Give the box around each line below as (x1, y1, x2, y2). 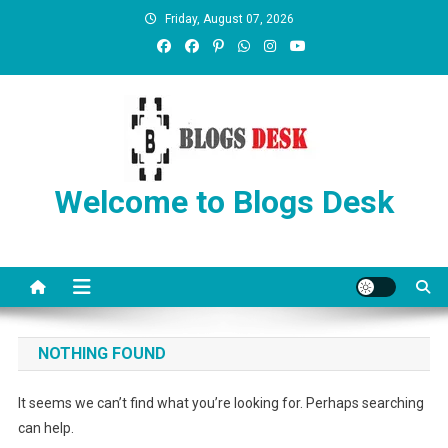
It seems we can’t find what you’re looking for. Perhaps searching (17, 395, 424, 411)
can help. (17, 420, 74, 436)
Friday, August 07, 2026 (164, 12, 294, 26)
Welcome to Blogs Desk (54, 183, 394, 221)
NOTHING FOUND (37, 344, 166, 363)
